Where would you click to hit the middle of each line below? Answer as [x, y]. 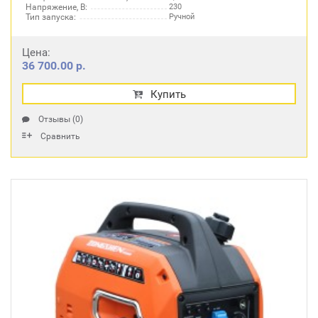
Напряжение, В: [56, 7]
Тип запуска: [51, 17]
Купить [168, 94]
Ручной [182, 17]
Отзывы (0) [61, 119]
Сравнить [60, 136]
